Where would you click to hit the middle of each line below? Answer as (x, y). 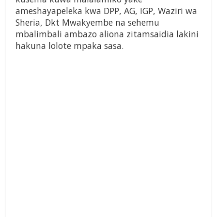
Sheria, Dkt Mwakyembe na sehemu (87, 23)
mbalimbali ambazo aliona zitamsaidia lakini (107, 34)
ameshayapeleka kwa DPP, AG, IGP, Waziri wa (106, 11)
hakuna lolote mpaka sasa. (70, 46)
